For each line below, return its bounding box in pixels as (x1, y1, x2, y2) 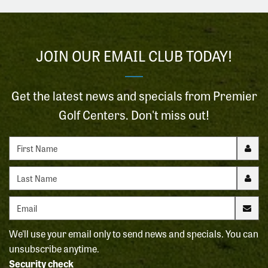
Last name (8, 165, 54, 180)
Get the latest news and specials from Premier (11, 86, 257, 104)
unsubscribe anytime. (9, 240, 99, 255)
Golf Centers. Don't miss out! (59, 105, 209, 123)
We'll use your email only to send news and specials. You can (9, 226, 258, 240)
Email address (8, 195, 70, 210)
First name (8, 135, 56, 150)
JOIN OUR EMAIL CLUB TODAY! (36, 44, 232, 66)
